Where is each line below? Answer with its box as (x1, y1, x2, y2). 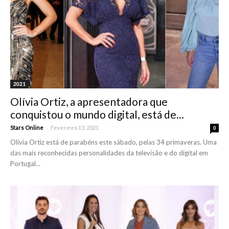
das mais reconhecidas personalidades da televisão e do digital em (10, 148, 208, 157)
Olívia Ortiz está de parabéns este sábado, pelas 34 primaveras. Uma (10, 138, 217, 146)
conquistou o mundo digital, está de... (10, 107, 184, 121)
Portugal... (10, 159, 40, 168)
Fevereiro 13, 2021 (51, 124, 99, 131)
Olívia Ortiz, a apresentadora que (10, 95, 168, 108)
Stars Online (10, 124, 43, 131)
